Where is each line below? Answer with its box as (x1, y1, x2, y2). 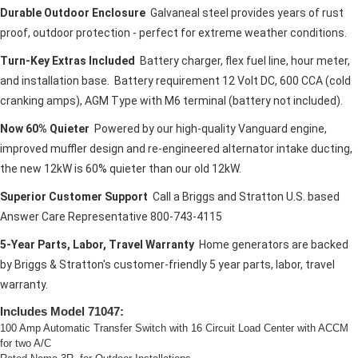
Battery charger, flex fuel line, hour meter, (140, 54, 350, 68)
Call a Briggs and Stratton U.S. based (148, 190, 340, 204)
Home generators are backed (199, 238, 348, 252)
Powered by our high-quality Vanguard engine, (89, 122, 327, 136)
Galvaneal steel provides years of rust (150, 6, 344, 20)
